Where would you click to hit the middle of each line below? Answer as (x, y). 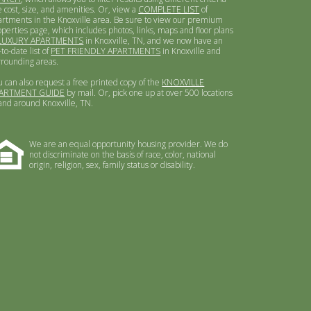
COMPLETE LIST (169, 9)
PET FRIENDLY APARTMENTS (106, 51)
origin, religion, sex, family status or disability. (112, 165)
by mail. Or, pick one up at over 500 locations (149, 93)
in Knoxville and (191, 51)
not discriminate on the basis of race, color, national (123, 154)
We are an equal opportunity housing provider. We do (129, 144)
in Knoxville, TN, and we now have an (153, 41)
